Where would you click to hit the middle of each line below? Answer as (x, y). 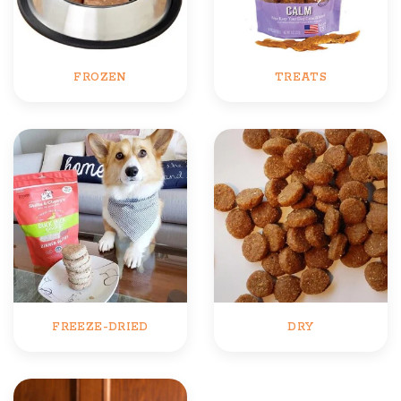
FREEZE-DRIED (100, 327)
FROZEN (100, 77)
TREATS (301, 77)
